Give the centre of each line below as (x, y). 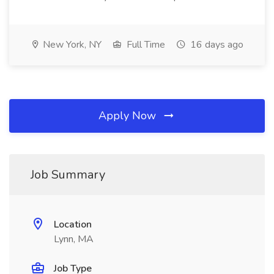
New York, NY (71, 45)
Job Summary (68, 175)
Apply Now (129, 116)
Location (73, 224)
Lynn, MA (74, 239)
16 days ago (216, 45)
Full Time (145, 45)
